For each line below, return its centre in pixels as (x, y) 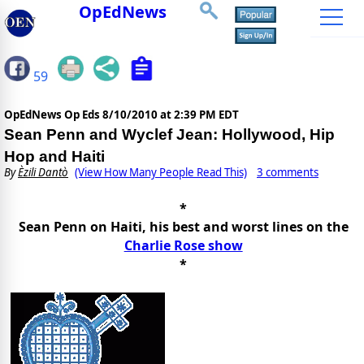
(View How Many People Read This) (161, 173)
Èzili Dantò (43, 173)
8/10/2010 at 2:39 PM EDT (171, 115)
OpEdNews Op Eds (53, 115)
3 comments (288, 173)
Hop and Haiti (54, 157)
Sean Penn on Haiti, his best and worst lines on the (183, 227)
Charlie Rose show (183, 246)
